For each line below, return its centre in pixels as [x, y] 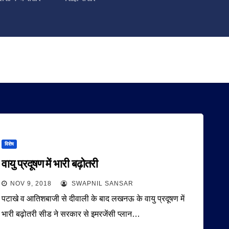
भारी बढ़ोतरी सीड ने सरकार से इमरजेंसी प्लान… [71, 214]
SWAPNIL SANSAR [102, 184]
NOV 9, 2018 [31, 184]
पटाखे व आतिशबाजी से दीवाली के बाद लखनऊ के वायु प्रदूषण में [93, 199]
